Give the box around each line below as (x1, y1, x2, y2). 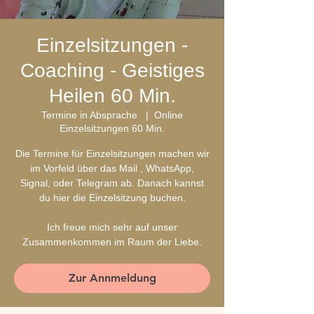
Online (154, 109, 183, 121)
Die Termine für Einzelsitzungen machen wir (15, 148, 210, 159)
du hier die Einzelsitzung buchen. (39, 192, 186, 203)
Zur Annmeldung (68, 271, 156, 285)
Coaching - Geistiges (20, 60, 205, 81)
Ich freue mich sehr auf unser (47, 221, 177, 233)
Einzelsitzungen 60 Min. (60, 123, 165, 134)
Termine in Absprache (41, 109, 140, 121)
